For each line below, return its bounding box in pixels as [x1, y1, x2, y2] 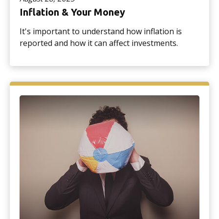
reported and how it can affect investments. [20, 37, 178, 48]
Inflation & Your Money [20, 6, 125, 18]
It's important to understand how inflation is [20, 25, 182, 37]
